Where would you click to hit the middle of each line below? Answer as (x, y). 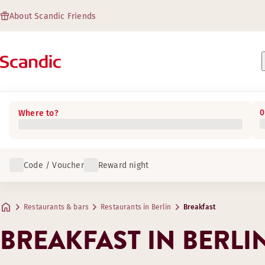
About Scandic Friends (53, 16)
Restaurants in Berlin (136, 207)
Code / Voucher (54, 165)
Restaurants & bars (56, 207)
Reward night (123, 165)
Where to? (38, 113)
